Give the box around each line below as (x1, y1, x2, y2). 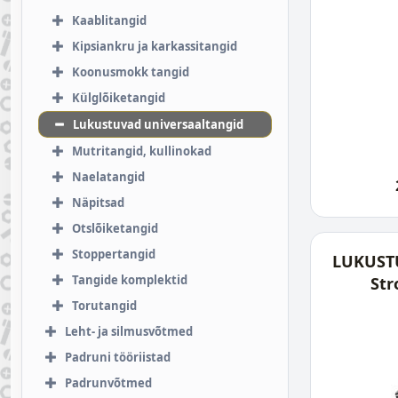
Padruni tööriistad (65, 349, 171, 365)
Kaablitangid (72, 12, 147, 28)
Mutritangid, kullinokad (72, 143, 211, 159)
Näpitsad (72, 195, 124, 211)
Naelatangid (72, 169, 145, 185)
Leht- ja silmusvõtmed (65, 323, 193, 339)
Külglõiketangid (72, 90, 165, 106)
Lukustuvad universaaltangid (73, 116, 243, 132)
